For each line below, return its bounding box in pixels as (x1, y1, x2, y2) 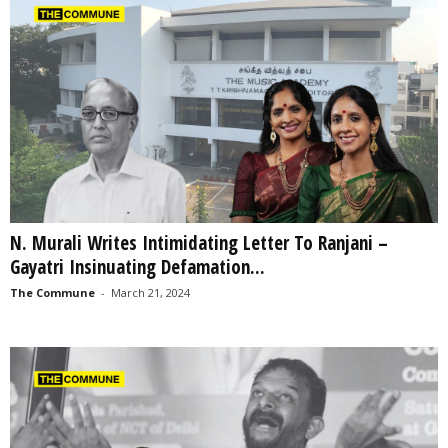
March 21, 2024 (111, 285, 190, 300)
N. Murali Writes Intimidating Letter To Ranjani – (10, 230, 388, 256)
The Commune (10, 285, 95, 300)
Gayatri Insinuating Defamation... (10, 254, 265, 280)
